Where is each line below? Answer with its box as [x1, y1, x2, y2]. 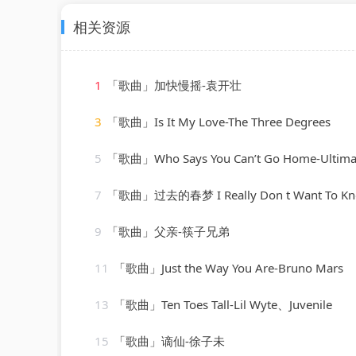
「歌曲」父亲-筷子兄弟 [106, 222, 230, 239]
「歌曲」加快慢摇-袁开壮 [106, 76, 242, 93]
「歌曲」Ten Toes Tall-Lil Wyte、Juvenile [114, 296, 332, 312]
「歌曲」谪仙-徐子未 [114, 332, 225, 349]
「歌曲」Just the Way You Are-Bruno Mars [114, 259, 343, 276]
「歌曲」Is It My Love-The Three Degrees [106, 113, 331, 130]
